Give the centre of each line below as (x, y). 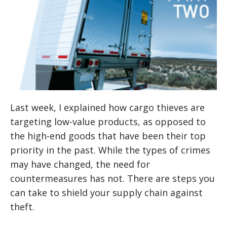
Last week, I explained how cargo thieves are (107, 108)
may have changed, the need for (80, 164)
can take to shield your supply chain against (106, 193)
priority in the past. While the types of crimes (110, 150)
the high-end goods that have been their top (108, 136)
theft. (22, 207)
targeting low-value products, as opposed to (108, 122)
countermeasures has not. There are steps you (112, 179)
